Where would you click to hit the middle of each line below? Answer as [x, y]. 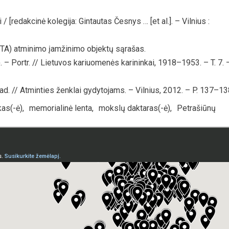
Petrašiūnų [196, 108]
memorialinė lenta [61, 108]
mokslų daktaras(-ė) [134, 108]
